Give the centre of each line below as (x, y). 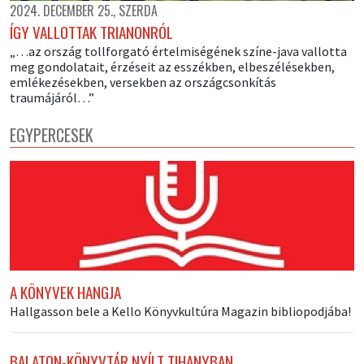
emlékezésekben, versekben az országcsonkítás (143, 82)
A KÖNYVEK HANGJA (65, 292)
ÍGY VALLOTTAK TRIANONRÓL (91, 32)
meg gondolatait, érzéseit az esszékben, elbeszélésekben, (172, 67)
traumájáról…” (52, 98)
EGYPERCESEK (52, 135)
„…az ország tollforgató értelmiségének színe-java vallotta (178, 52)
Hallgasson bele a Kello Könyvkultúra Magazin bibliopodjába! (180, 311)
